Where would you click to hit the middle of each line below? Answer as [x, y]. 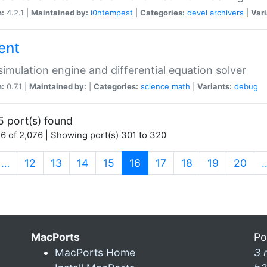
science [155, 86]
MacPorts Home [95, 252]
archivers [227, 12]
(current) [162, 162]
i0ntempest [112, 12]
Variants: [215, 86]
